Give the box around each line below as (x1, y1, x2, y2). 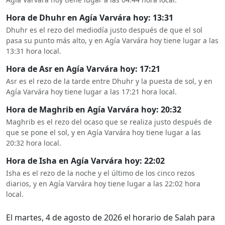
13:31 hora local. (6, 46, 61, 56)
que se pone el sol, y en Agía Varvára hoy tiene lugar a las (6, 128, 201, 137)
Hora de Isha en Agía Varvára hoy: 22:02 (6, 155, 165, 166)
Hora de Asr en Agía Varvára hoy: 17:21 (6, 63, 160, 74)
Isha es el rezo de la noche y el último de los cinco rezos (6, 168, 195, 178)
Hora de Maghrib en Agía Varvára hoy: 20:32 (6, 104, 181, 115)
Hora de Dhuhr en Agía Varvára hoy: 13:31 (6, 12, 173, 23)
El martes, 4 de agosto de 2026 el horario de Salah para (6, 212, 215, 223)
